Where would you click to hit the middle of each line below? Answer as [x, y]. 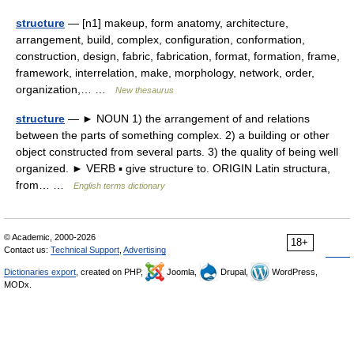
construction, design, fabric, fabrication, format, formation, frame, [178, 56]
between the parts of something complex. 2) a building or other [173, 135]
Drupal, [234, 272]
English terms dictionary [119, 186]
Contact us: [27, 250]
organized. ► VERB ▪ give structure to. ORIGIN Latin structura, [173, 168]
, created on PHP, [111, 272]
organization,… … [66, 89]
